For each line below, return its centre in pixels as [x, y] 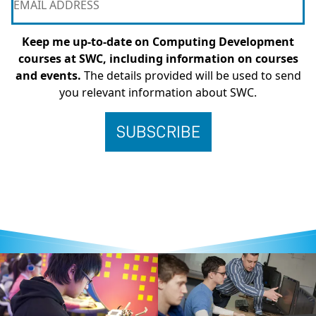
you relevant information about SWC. [158, 93]
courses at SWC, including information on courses [158, 59]
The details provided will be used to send [191, 76]
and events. [48, 76]
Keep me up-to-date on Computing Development [158, 42]
